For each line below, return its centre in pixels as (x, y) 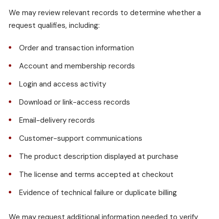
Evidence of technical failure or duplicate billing (98, 193)
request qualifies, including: (54, 26)
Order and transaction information (77, 48)
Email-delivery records (57, 120)
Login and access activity (63, 84)
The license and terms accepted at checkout (96, 175)
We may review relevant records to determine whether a (105, 13)
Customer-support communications (81, 139)
